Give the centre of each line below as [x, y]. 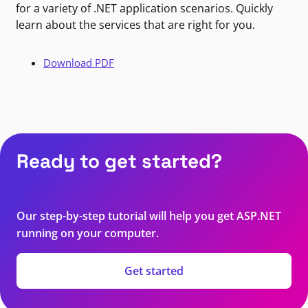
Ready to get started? [119, 161]
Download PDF [79, 63]
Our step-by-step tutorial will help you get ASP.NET [149, 216]
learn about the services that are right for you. [135, 25]
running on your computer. [88, 233]
